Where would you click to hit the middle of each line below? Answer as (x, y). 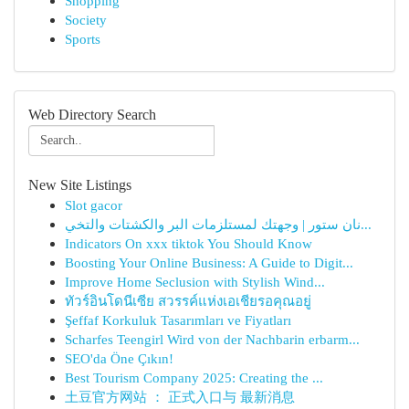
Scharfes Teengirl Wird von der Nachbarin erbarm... (212, 339)
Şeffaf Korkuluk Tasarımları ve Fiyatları (178, 320)
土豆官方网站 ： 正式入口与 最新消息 (180, 397)
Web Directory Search (92, 115)
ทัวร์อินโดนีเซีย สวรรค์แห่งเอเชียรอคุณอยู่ (188, 301)
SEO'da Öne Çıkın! (119, 358)
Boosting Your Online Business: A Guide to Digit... (209, 262)
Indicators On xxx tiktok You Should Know (189, 243)
